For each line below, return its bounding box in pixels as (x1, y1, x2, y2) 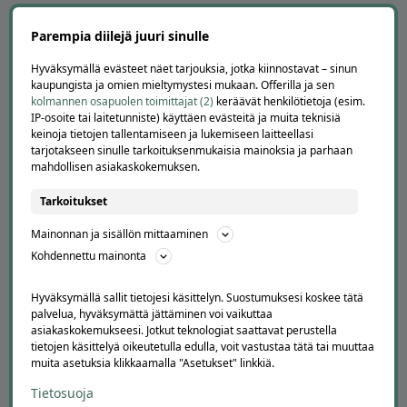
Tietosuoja (31, 384, 94, 402)
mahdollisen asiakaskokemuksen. (31, 159, 200, 175)
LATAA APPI (61, 128, 158, 152)
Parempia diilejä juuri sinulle (31, 27, 209, 45)
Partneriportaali (61, 79, 152, 96)
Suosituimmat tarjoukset (61, 344, 204, 362)
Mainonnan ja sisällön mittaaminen (31, 226, 208, 243)
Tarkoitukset (40, 194, 107, 210)
